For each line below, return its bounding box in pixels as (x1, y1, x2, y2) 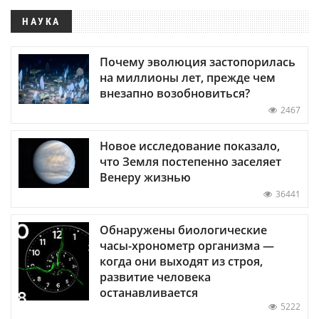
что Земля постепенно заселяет (100, 153, 281, 169)
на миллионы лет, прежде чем (100, 69, 276, 85)
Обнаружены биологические (100, 221, 267, 238)
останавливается (100, 284, 198, 300)
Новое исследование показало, (100, 137, 280, 154)
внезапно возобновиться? (100, 85, 250, 101)
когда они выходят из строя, (100, 253, 263, 269)
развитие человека (100, 268, 211, 285)
